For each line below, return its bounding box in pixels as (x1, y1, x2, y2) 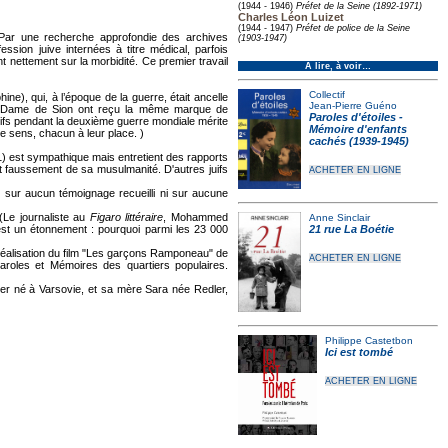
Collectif (308, 89, 345, 100)
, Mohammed (163, 211, 229, 223)
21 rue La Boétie (309, 223, 395, 235)
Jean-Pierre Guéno (308, 100, 397, 111)
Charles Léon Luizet (238, 11, 344, 23)
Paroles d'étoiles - (308, 111, 403, 123)
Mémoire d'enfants (308, 123, 407, 135)
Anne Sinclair (309, 212, 371, 223)
